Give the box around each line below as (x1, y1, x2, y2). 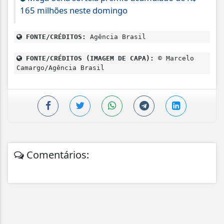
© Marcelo (154, 54, 194, 62)
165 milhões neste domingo (20, 4, 127, 16)
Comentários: (24, 148, 89, 162)
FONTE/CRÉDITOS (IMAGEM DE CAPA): (22, 54, 154, 62)
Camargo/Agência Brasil (16, 64, 104, 72)
